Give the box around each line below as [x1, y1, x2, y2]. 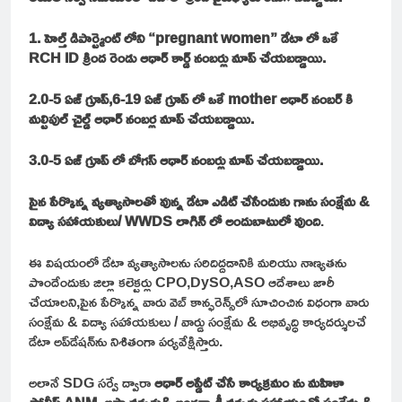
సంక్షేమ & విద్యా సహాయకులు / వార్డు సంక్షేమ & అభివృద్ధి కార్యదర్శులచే [29, 307, 366, 335]
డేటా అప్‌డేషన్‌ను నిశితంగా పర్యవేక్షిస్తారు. [29, 327, 223, 354]
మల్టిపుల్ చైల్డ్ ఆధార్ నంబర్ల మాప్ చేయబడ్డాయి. [29, 104, 254, 132]
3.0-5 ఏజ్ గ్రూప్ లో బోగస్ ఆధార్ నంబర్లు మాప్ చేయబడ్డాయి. [29, 145, 323, 173]
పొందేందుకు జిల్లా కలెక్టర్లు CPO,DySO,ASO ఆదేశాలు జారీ [29, 267, 335, 295]
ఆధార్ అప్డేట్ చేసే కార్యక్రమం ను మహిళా [154, 368, 344, 396]
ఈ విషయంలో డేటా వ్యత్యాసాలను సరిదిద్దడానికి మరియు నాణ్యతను [29, 248, 346, 275]
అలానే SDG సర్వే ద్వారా [29, 368, 154, 396]
